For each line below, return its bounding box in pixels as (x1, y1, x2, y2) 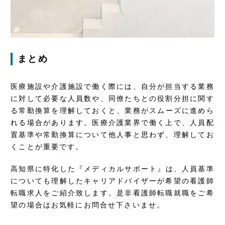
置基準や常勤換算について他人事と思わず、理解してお (11, 130, 214, 139)
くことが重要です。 (11, 142, 84, 151)
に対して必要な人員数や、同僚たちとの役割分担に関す (11, 94, 214, 102)
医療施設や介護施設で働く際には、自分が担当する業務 (11, 82, 214, 90)
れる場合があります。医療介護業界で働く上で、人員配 (11, 118, 214, 127)
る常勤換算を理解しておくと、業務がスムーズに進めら (11, 106, 214, 115)
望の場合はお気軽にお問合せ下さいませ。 (11, 200, 165, 209)
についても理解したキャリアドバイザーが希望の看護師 (11, 176, 214, 185)
